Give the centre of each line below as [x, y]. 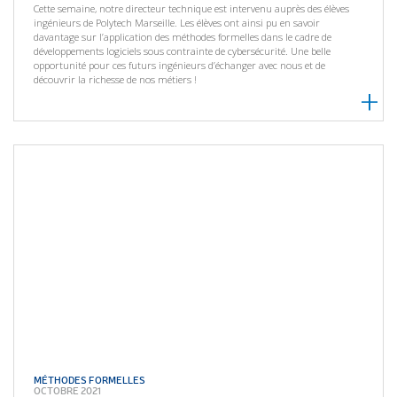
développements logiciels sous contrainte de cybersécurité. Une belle [183, 51]
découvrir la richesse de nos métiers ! [116, 79]
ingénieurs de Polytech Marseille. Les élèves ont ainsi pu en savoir [177, 22]
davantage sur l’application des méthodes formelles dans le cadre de [183, 36]
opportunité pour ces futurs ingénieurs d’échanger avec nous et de [180, 65]
